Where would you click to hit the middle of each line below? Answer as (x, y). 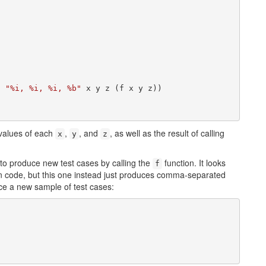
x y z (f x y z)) (121, 88)
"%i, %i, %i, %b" (43, 88)
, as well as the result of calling (167, 133)
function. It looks (194, 163)
